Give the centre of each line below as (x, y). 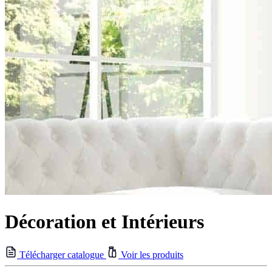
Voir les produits (151, 255)
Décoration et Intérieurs (104, 221)
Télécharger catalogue (62, 255)
